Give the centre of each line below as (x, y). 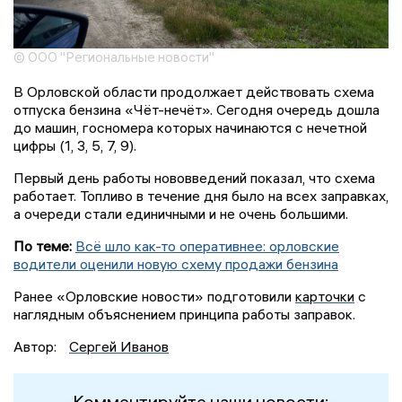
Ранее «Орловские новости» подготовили (154, 297)
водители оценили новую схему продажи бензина (176, 264)
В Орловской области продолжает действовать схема (194, 92)
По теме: (44, 246)
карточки (325, 297)
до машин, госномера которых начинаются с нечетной (190, 128)
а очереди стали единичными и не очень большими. (181, 214)
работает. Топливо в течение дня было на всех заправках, (201, 196)
